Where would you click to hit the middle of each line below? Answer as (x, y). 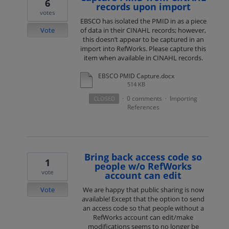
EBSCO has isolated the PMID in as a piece (143, 21)
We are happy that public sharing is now (143, 189)
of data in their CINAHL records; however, (143, 30)
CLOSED (104, 98)
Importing (183, 98)
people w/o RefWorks (143, 166)
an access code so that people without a (143, 208)
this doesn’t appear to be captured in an (143, 40)
